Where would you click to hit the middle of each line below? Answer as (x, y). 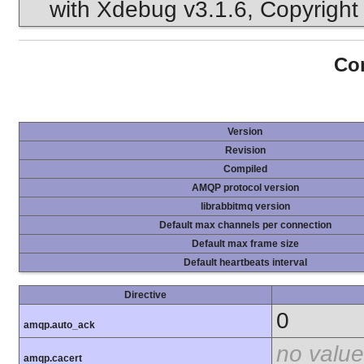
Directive (145, 295)
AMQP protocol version (245, 188)
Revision (245, 151)
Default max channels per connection (245, 225)
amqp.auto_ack (59, 325)
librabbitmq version (245, 207)
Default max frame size (245, 244)
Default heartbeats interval (245, 263)
